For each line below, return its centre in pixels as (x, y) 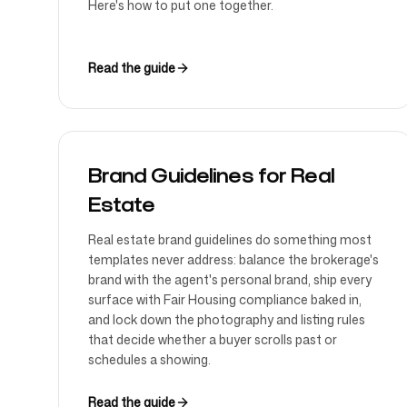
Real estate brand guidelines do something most (230, 239)
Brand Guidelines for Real (211, 175)
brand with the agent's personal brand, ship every (230, 279)
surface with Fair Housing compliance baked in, (225, 299)
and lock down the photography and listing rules (227, 319)
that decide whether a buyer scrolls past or (213, 339)
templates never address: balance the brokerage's (233, 259)
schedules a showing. (149, 359)
